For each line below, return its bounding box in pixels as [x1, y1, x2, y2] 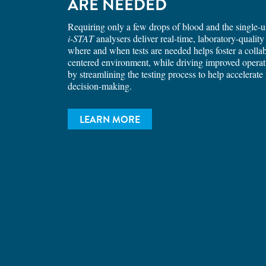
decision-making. [68, 80, 132, 92]
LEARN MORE [80, 113, 140, 126]
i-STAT [68, 32, 94, 45]
